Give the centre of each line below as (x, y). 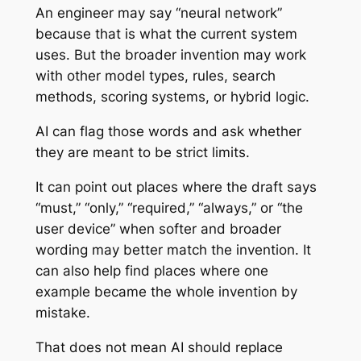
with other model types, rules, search (155, 76)
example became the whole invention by (166, 292)
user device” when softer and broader (158, 229)
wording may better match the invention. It (173, 250)
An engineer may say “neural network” (158, 13)
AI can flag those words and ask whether (168, 132)
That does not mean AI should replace (159, 347)
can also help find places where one (151, 271)
